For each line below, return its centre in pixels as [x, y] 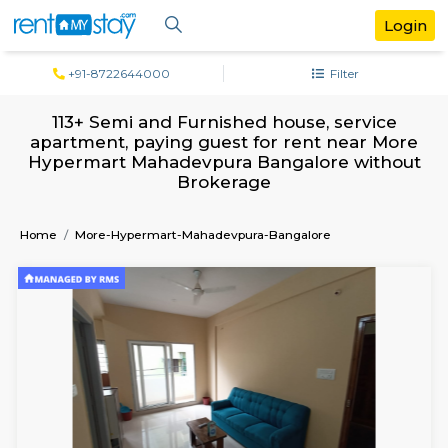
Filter [402, 86]
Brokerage [263, 214]
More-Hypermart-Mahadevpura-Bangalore [239, 276]
